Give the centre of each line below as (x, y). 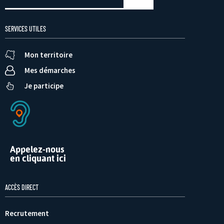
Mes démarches (50, 70)
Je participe (44, 86)
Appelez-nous (37, 149)
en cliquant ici (38, 158)
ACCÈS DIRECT (22, 187)
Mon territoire (48, 55)
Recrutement (27, 213)
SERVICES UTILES (25, 29)
